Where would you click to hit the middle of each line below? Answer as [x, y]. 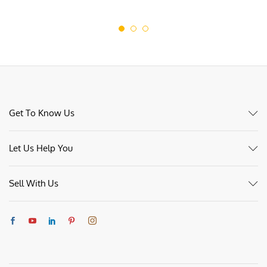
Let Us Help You [41, 148]
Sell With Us [34, 184]
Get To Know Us [42, 113]
